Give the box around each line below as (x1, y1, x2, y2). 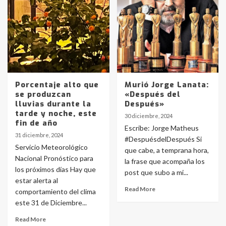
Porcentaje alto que (15, 80, 99, 90)
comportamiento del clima (15, 187, 96, 196)
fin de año (15, 118, 58, 128)
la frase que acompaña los (124, 157, 205, 165)
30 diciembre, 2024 (124, 112, 173, 119)
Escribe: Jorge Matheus (124, 124, 199, 132)
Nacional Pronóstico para (15, 154, 93, 162)
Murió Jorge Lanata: (124, 80, 209, 90)
